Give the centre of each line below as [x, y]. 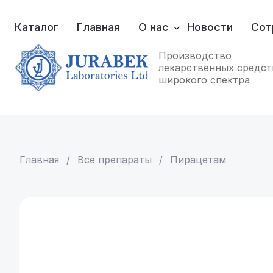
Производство [195, 55]
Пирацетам [198, 160]
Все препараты [115, 160]
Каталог [37, 27]
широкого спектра [204, 80]
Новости [210, 27]
